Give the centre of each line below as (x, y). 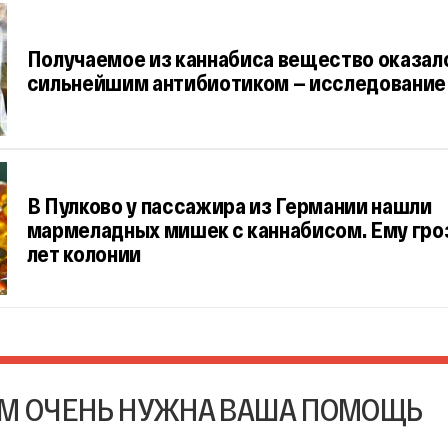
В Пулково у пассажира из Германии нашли (229, 204)
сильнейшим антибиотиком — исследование (236, 81)
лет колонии (83, 252)
